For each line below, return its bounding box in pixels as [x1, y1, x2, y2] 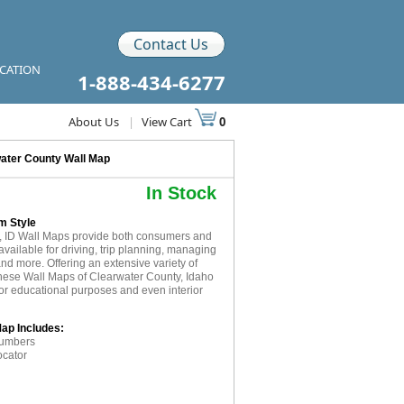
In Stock [145, 183, 216, 203]
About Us [68, 114, 119, 130]
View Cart [141, 114, 195, 130]
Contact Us [133, 34, 208, 54]
